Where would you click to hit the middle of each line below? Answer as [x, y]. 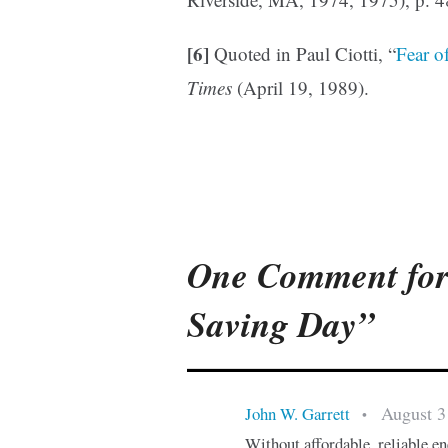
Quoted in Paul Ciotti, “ [302, 54]
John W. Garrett [297, 413]
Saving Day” [281, 324]
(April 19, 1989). [300, 88]
